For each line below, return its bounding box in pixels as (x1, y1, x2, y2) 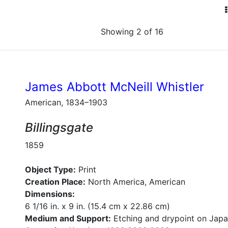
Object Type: (25, 164, 76, 175)
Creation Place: (25, 177, 85, 187)
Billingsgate (25, 120, 93, 135)
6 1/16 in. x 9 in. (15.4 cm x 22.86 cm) (25, 201, 170, 211)
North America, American (85, 177, 185, 187)
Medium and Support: (25, 213, 111, 223)
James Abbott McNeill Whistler (25, 79, 204, 94)
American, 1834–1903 (25, 97, 107, 107)
